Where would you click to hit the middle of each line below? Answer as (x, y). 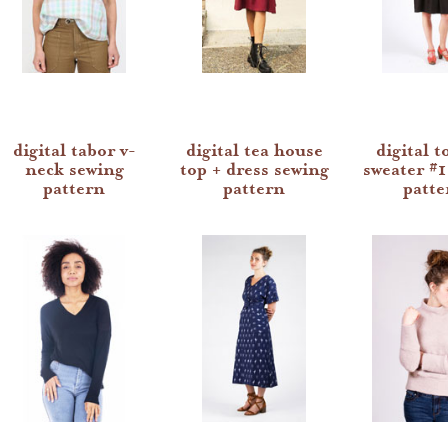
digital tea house (254, 150)
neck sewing (74, 169)
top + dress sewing (254, 169)
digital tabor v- (74, 150)
